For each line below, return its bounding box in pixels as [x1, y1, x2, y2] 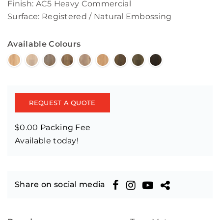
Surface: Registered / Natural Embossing [7, 12, 172, 22]
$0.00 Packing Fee [15, 123, 91, 133]
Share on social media [15, 180, 106, 190]
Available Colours [7, 39, 81, 49]
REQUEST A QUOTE [29, 98, 96, 107]
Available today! [15, 136, 79, 146]
